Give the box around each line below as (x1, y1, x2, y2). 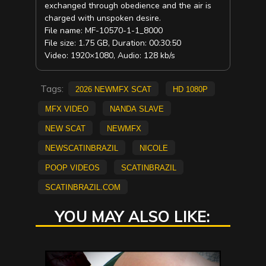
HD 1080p (172, 83, 208, 95)
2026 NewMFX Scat (75, 83, 151, 95)
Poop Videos (45, 161, 100, 173)
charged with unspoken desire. (45, 12, 161, 24)
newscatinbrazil (45, 141, 118, 154)
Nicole (139, 141, 168, 154)
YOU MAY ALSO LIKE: (55, 207, 211, 227)
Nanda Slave (109, 102, 164, 115)
